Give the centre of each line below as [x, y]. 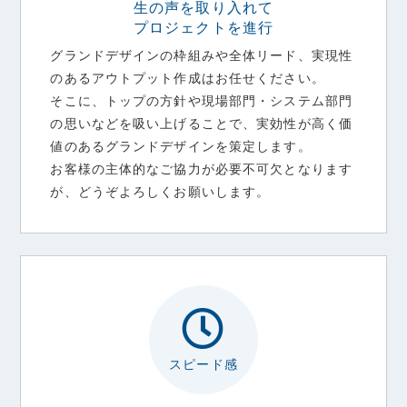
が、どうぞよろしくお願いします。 [160, 191]
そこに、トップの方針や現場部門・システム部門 [202, 100]
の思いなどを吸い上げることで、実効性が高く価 [202, 123]
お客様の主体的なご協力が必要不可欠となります [202, 169]
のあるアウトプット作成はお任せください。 [188, 78]
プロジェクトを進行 [203, 27]
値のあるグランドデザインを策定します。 [181, 146]
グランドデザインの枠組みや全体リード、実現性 [202, 55]
